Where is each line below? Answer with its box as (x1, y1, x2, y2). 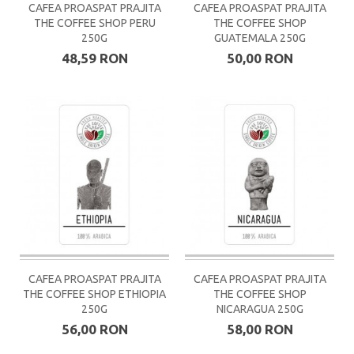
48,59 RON (61, 51, 128, 66)
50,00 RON (226, 51, 293, 66)
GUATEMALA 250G (213, 32, 306, 45)
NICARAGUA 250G (216, 303, 303, 316)
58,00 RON (226, 322, 293, 337)
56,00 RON (61, 322, 128, 337)
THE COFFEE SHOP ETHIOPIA (23, 288, 166, 301)
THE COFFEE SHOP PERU (33, 17, 156, 30)
